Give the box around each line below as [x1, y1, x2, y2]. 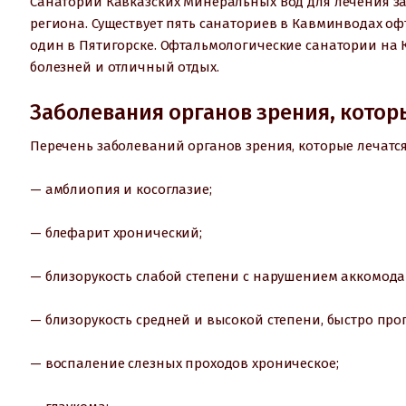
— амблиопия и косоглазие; [30, 180, 212, 198]
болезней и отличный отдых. [30, 58, 219, 75]
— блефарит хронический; [30, 224, 203, 241]
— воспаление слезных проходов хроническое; [30, 354, 339, 372]
